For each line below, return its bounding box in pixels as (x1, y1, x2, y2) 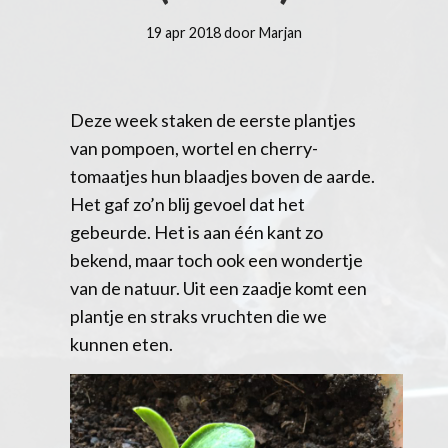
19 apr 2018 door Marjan (146, 23, 302, 41)
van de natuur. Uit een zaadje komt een (70, 276, 367, 299)
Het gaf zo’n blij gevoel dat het (70, 192, 305, 215)
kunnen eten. (70, 332, 173, 355)
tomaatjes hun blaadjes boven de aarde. (70, 164, 375, 187)
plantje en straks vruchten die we (70, 304, 327, 327)
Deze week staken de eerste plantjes (70, 108, 356, 131)
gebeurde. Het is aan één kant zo (70, 220, 323, 243)
